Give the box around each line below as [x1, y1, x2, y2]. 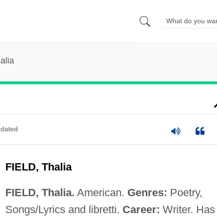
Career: [122, 203, 160, 216]
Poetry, [167, 186, 202, 199]
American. [74, 186, 127, 199]
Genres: [127, 186, 167, 199]
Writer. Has [159, 203, 215, 216]
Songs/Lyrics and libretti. [5, 203, 123, 216]
